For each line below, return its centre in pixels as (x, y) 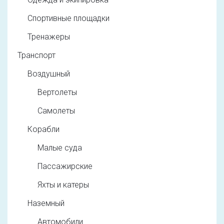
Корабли (43, 129)
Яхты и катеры (63, 185)
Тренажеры (49, 37)
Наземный (46, 203)
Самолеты (56, 111)
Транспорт (36, 55)
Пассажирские (65, 166)
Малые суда (60, 148)
